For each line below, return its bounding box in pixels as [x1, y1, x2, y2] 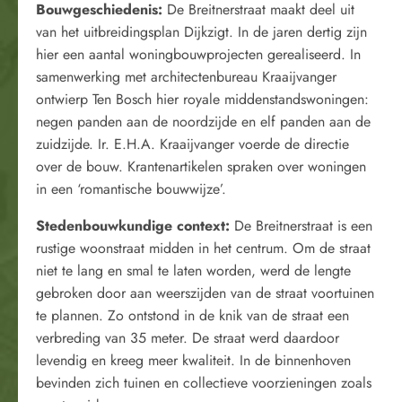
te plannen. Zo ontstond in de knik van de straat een [36, 305, 349, 326]
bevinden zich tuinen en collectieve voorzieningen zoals [36, 372, 371, 393]
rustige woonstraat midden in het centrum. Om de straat [36, 238, 371, 258]
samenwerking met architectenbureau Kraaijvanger [36, 66, 336, 87]
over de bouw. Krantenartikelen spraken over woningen [36, 156, 366, 177]
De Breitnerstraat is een [234, 215, 372, 236]
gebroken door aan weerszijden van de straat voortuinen [36, 283, 374, 303]
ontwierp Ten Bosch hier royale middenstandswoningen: [36, 89, 369, 109]
